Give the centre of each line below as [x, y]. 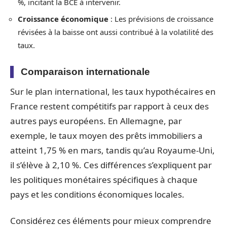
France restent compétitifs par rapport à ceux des [109, 106]
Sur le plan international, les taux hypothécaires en [113, 91]
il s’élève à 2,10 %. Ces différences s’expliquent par [111, 165]
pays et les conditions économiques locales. [97, 194]
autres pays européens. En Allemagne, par [96, 121]
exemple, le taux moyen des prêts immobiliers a [106, 136]
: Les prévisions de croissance [161, 19]
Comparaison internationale [85, 72]
